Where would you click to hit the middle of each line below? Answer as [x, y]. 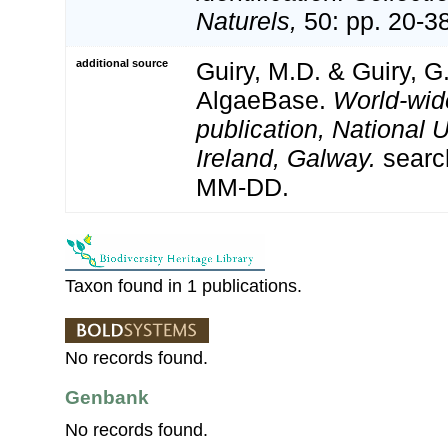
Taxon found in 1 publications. [183, 285]
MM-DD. [242, 186]
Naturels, [246, 20]
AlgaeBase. [264, 99]
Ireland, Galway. [286, 157]
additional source [122, 62]
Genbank [107, 398]
